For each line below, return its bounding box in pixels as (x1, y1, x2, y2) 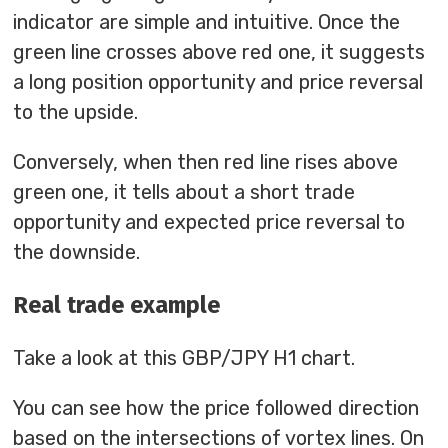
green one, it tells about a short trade (13, 179, 356, 204)
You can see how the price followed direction (13, 396, 420, 421)
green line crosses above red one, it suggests (13, 39, 426, 64)
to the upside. (13, 99, 139, 124)
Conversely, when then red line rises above (13, 149, 399, 174)
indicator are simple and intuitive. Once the (13, 9, 401, 34)
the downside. (13, 239, 141, 264)
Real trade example (13, 290, 221, 319)
